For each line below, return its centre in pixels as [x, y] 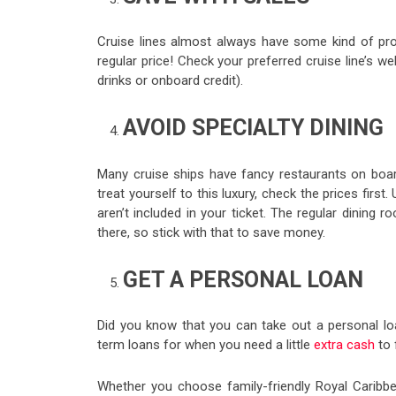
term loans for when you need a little [206, 345]
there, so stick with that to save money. [211, 232]
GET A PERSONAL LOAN [243, 279]
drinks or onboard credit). [170, 81]
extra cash [344, 345]
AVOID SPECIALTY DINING [253, 128]
